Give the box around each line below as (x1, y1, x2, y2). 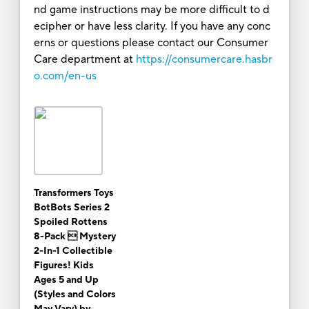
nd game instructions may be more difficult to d (33, 2, 270, 17)
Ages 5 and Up (33, 273, 99, 286)
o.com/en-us (33, 68, 97, 83)
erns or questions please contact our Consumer (33, 35, 268, 50)
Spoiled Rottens (33, 215, 108, 228)
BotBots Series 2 (33, 201, 110, 214)
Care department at (33, 52, 133, 66)
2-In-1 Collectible (33, 244, 112, 257)
